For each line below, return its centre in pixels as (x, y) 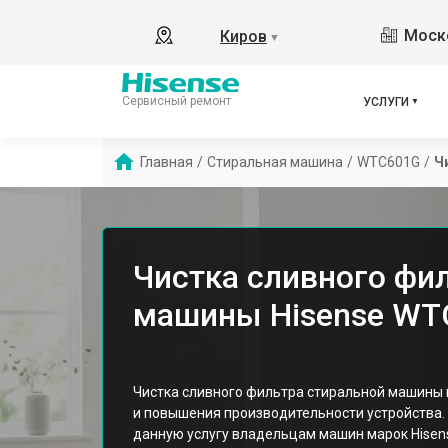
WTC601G (388, 162)
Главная (166, 162)
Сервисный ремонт (176, 100)
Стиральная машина (275, 162)
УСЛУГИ (386, 101)
